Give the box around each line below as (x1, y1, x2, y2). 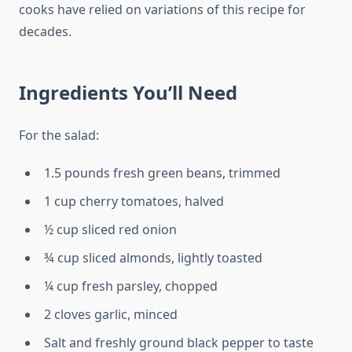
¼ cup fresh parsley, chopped (44, 277, 218, 295)
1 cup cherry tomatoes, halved (44, 192, 224, 211)
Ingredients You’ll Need (19, 79, 237, 106)
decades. (19, 23, 71, 41)
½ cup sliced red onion (44, 221, 177, 239)
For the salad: (19, 126, 99, 145)
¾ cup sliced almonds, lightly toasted (44, 249, 262, 267)
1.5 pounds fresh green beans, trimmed (44, 164, 280, 182)
